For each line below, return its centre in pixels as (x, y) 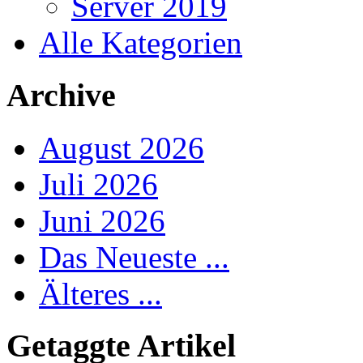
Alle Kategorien (141, 43)
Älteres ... (100, 293)
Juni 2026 (102, 220)
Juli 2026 (98, 184)
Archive (61, 95)
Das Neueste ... (134, 257)
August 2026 (122, 147)
